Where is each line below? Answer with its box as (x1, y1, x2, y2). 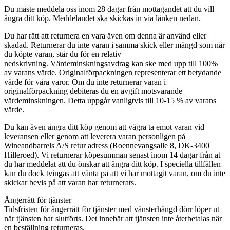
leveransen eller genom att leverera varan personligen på (4, 131, 185, 141)
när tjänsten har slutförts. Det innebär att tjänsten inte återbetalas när (4, 214, 222, 223)
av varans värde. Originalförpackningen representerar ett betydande (4, 68, 221, 77)
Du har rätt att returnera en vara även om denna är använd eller (4, 31, 206, 40)
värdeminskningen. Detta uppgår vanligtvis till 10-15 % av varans (4, 95, 216, 105)
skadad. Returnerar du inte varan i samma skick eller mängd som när (4, 40, 225, 49)
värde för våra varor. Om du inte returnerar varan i (4, 77, 166, 86)
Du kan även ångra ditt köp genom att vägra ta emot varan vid (4, 122, 204, 131)
